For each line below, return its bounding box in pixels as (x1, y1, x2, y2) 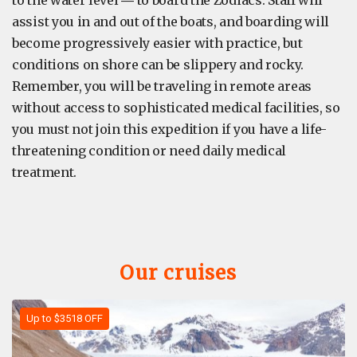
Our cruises (120, 260, 237, 285)
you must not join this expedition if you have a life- (12, 120, 328, 137)
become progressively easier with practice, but (12, 34, 303, 51)
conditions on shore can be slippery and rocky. (12, 56, 304, 73)
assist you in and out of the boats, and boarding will (12, 13, 330, 29)
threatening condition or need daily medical (12, 142, 287, 159)
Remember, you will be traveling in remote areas (12, 77, 312, 94)
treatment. (12, 163, 76, 180)
